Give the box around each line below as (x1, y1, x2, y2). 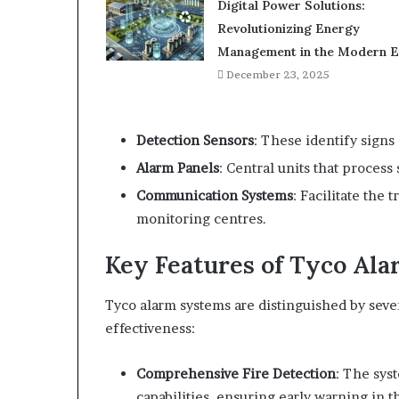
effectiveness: (105, 319, 195, 337)
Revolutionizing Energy (216, 20, 360, 37)
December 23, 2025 (225, 68, 330, 82)
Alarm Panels (136, 159, 219, 177)
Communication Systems (136, 187, 293, 205)
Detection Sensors (136, 132, 254, 150)
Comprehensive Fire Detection (136, 364, 336, 382)
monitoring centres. (136, 210, 266, 228)
